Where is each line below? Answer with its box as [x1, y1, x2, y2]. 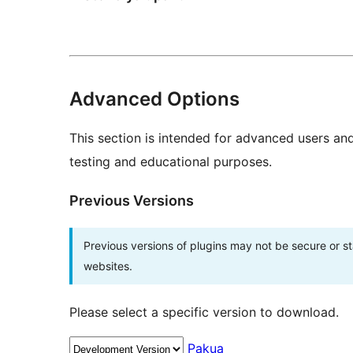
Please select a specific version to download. [69, 303, 339, 320]
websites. [84, 258, 132, 273]
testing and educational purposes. [69, 153, 272, 169]
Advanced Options [69, 87, 240, 110]
